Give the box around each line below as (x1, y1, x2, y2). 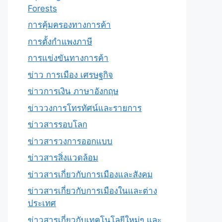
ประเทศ (28, 198, 56, 208)
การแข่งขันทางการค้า (28, 53, 109, 63)
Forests (28, 3, 57, 13)
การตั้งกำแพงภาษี (28, 36, 92, 47)
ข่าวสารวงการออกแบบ (28, 136, 112, 146)
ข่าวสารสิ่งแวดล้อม (28, 153, 98, 163)
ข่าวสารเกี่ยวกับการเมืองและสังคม (28, 169, 153, 179)
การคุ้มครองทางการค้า (28, 20, 111, 30)
